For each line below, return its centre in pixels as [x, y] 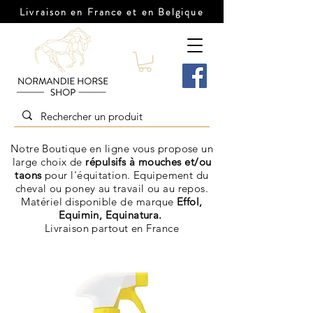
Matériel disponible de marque [99, 202]
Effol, [189, 202]
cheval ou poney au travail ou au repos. [112, 189]
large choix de [49, 162]
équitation [102, 175]
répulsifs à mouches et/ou [148, 162]
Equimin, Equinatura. [112, 215]
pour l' [61, 175]
